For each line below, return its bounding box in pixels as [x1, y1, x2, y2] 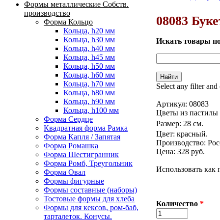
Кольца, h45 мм [63, 53, 115, 62]
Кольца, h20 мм [63, 27, 115, 35]
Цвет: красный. [156, 129, 208, 138]
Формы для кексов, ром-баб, [44, 203, 138, 212]
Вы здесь [156, 2, 204, 15]
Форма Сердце [44, 115, 93, 124]
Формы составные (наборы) [44, 186, 137, 194]
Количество [156, 199, 200, 208]
